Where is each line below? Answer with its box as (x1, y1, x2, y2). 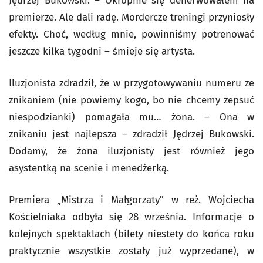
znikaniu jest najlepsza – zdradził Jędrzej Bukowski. (9, 128, 254, 140)
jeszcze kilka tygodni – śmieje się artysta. (9, 45, 195, 58)
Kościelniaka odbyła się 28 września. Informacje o (9, 211, 254, 223)
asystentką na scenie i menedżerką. (9, 162, 169, 174)
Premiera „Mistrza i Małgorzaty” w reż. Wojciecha (9, 194, 254, 206)
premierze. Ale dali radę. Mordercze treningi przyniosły (9, 11, 254, 23)
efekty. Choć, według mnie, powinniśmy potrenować (9, 28, 254, 41)
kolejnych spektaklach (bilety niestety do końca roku (9, 228, 254, 240)
